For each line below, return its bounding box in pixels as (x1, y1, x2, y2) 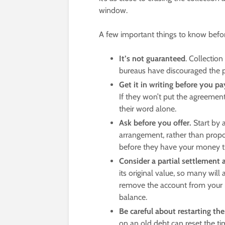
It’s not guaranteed (119, 54, 185, 64)
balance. (119, 192, 147, 202)
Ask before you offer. (119, 118, 191, 128)
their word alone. (119, 104, 176, 114)
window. (99, 6, 128, 16)
